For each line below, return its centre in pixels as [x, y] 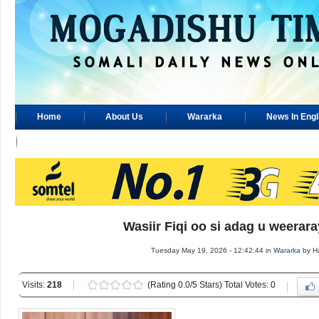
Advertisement [67, 142]
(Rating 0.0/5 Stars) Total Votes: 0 [211, 285]
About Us [124, 117]
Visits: [35, 285]
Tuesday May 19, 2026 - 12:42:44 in [212, 250]
